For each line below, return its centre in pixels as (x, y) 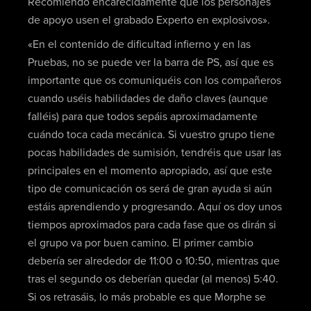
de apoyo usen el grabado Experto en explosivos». (149, 20)
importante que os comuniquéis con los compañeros (154, 81)
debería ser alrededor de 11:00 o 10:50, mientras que (153, 261)
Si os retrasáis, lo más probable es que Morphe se (146, 297)
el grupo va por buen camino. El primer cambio (140, 243)
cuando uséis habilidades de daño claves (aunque (148, 99)
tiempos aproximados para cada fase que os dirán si (152, 225)
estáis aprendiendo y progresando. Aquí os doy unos (154, 207)
